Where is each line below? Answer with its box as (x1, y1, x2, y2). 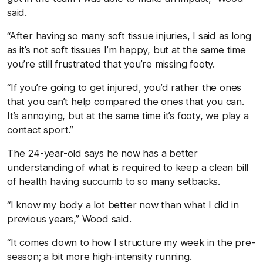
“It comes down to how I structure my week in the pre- (7, 236, 255, 248)
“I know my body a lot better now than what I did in (7, 198, 239, 211)
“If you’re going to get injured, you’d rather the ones (7, 81, 242, 93)
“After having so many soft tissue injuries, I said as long (7, 29, 251, 42)
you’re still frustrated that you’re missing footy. (7, 58, 215, 70)
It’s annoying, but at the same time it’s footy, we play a (7, 109, 249, 122)
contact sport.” (7, 123, 74, 136)
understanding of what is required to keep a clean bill (7, 161, 249, 173)
